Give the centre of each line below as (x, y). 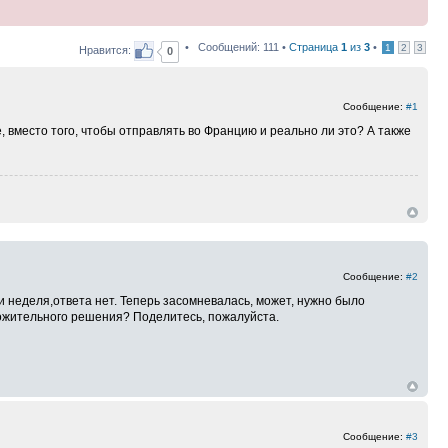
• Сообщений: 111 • (234, 46)
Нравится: (106, 49)
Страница (315, 46)
